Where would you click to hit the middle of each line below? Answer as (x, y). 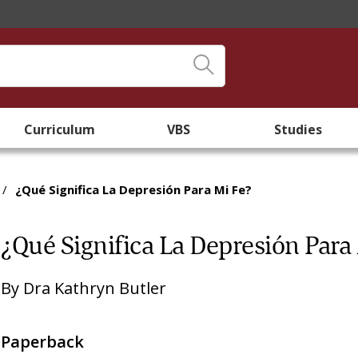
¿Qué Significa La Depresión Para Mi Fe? (134, 189)
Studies (298, 129)
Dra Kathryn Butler (95, 288)
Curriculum (60, 129)
